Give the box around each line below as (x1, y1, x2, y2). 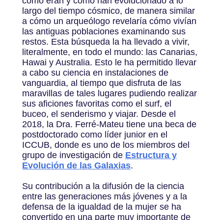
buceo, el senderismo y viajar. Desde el (22, 109, 176, 119)
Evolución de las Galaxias (22, 160, 131, 170)
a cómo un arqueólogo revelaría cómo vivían (22, 16, 196, 26)
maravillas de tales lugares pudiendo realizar (22, 88, 197, 98)
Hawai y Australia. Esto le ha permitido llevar (22, 57, 196, 67)
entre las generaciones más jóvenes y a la (22, 191, 187, 201)
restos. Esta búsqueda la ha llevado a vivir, (22, 36, 190, 47)
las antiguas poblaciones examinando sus (22, 26, 186, 36)
